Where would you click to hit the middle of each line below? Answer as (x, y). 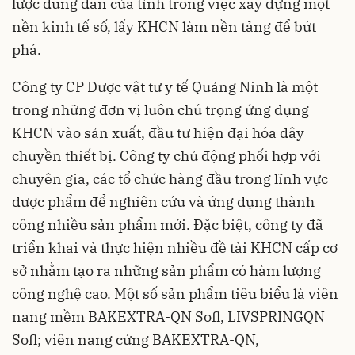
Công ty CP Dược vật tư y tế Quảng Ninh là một (165, 86)
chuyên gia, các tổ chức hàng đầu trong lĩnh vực (170, 178)
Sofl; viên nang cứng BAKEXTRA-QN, (136, 339)
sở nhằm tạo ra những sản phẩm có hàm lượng (166, 270)
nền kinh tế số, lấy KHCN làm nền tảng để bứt (164, 26)
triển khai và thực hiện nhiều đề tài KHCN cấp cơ (175, 247)
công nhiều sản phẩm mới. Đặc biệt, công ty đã (168, 224)
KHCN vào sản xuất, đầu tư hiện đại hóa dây (158, 132)
